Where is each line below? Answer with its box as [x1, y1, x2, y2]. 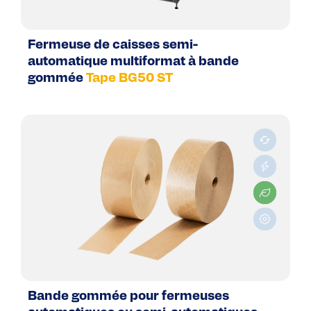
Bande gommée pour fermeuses [28, 290, 229, 304]
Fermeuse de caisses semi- [28, 39, 198, 53]
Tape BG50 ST [86, 72, 173, 86]
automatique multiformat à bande [28, 56, 239, 69]
